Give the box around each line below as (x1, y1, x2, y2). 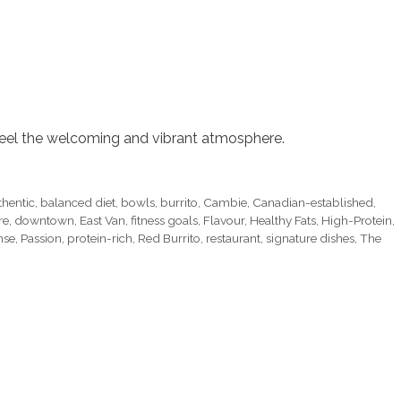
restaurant (206, 230, 260, 245)
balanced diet (40, 194, 116, 209)
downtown (14, 212, 74, 227)
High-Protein (321, 212, 392, 227)
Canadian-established (252, 194, 374, 209)
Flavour (203, 212, 244, 227)
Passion (21, 230, 62, 245)
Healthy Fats (250, 212, 316, 227)
